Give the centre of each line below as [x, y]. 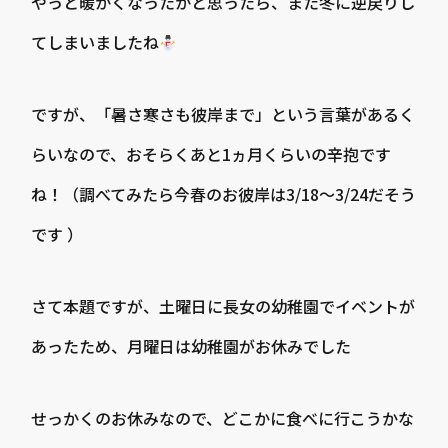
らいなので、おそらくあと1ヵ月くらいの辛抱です [211, 154]
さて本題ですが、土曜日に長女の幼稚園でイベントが [223, 306]
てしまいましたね [95, 42]
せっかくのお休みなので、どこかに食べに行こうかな [223, 418]
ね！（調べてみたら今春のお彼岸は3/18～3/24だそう [224, 194]
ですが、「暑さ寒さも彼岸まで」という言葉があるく [223, 114]
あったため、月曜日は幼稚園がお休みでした [191, 346]
